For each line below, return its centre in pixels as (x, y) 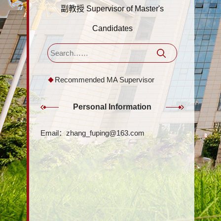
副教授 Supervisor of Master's (112, 9)
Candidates (112, 28)
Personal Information (112, 107)
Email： (53, 133)
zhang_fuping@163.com (105, 133)
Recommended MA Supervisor (104, 80)
